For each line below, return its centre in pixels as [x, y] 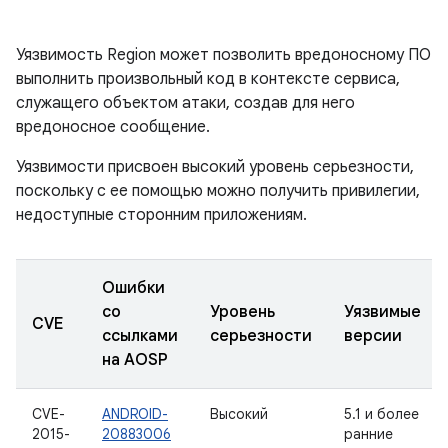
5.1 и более [381, 414]
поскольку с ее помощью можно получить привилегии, [218, 191]
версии [373, 336]
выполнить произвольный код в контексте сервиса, [208, 79]
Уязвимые [382, 312]
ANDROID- [135, 414]
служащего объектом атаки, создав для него [185, 103]
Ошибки [133, 288]
